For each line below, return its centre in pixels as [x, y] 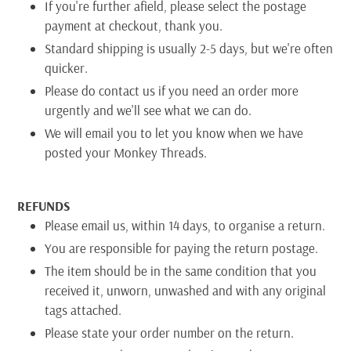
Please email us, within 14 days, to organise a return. [185, 225]
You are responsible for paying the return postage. [185, 248]
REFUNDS [43, 205]
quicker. [66, 68]
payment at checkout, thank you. [134, 26]
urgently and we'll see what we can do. [148, 110]
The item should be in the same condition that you [181, 270]
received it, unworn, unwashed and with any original [185, 290]
